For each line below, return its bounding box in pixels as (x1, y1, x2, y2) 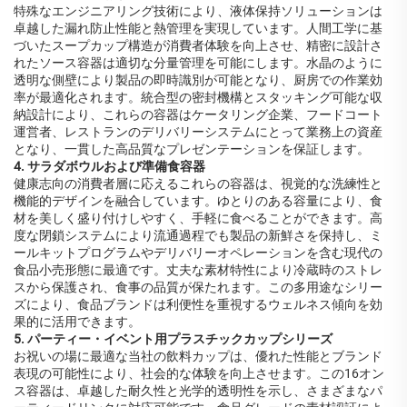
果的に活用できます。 (14, 314, 141, 330)
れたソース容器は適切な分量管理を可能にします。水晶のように (14, 55, 382, 71)
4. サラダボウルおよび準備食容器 (14, 159, 205, 174)
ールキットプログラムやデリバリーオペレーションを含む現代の (14, 245, 382, 261)
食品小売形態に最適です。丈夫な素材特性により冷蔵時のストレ (14, 263, 382, 278)
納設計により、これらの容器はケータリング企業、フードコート (14, 107, 382, 123)
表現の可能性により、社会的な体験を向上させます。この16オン (14, 366, 384, 382)
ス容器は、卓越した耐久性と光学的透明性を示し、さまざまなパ (14, 383, 382, 399)
